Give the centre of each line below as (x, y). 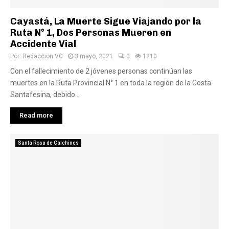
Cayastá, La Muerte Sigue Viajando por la (106, 21)
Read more (36, 115)
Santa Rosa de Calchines (48, 143)
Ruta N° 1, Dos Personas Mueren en (91, 33)
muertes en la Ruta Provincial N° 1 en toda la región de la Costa (111, 83)
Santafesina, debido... (45, 95)
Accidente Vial (43, 44)
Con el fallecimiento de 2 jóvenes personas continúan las (101, 71)
